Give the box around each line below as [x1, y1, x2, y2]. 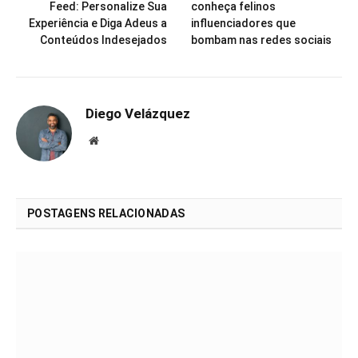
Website [97, 134, 133, 146]
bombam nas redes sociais [191, 34, 332, 47]
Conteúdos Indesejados [40, 34, 167, 47]
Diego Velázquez [86, 105, 190, 122]
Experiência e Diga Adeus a [29, 17, 167, 30]
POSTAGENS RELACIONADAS [27, 207, 185, 221]
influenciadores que [191, 17, 296, 30]
